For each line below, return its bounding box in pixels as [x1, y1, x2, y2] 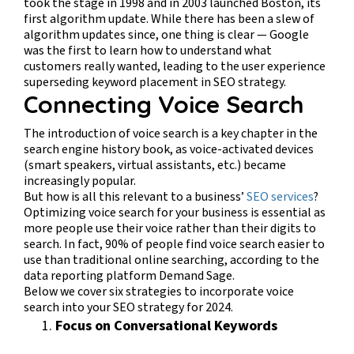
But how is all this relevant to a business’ [24, 187, 247, 205]
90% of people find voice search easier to [105, 235, 325, 253]
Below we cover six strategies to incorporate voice [24, 282, 294, 300]
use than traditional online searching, [24, 250, 230, 269]
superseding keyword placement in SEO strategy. [24, 73, 288, 91]
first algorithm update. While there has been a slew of [24, 9, 314, 28]
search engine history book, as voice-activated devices [24, 140, 314, 158]
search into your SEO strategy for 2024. [24, 298, 235, 316]
